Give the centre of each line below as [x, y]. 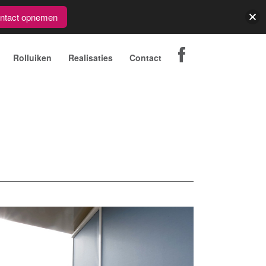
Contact [145, 58]
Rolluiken [32, 58]
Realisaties [91, 58]
